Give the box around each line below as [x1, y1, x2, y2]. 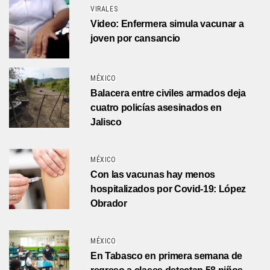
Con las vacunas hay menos [90, 169, 215, 180]
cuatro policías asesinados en [90, 102, 222, 113]
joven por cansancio [90, 33, 180, 44]
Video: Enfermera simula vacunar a [90, 19, 244, 30]
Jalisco [90, 117, 122, 128]
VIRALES [90, 5, 118, 14]
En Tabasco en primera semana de [90, 251, 243, 262]
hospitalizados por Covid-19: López [90, 184, 246, 195]
